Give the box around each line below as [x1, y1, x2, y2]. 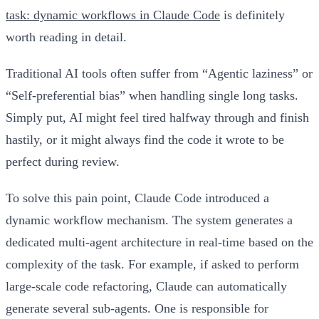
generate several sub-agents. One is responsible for [6, 300, 268, 315]
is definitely [220, 7, 285, 22]
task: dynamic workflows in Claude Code [6, 7, 220, 22]
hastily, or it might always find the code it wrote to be [6, 132, 284, 147]
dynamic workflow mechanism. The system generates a [6, 212, 293, 227]
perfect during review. [6, 154, 120, 169]
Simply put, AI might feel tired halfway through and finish [6, 110, 309, 125]
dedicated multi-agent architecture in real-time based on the [6, 234, 313, 249]
